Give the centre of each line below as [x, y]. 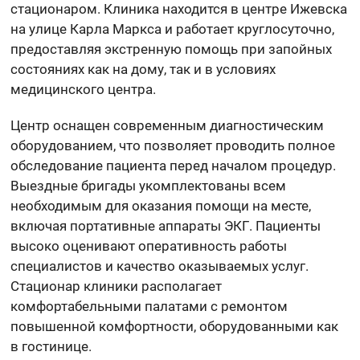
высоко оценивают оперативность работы [149, 245]
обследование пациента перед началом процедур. [174, 165]
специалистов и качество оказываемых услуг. [160, 266]
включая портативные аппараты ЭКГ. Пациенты [166, 225]
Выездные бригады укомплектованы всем [149, 185]
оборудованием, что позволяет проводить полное [173, 145]
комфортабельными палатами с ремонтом [149, 306]
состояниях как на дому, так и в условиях [143, 69]
